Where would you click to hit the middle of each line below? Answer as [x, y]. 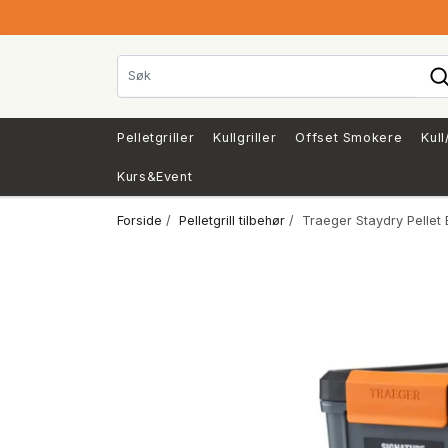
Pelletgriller [156, 137]
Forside [139, 220]
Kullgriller [245, 137]
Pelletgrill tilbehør [232, 220]
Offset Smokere [349, 137]
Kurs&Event [155, 176]
